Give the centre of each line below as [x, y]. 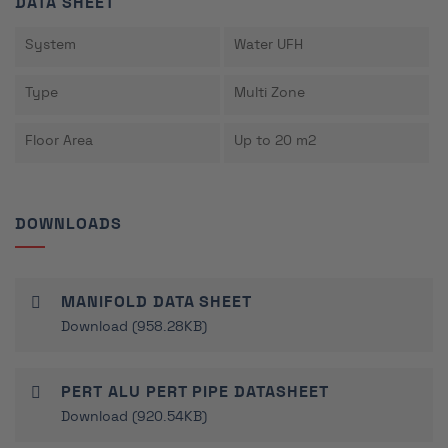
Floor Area [59, 141]
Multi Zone [269, 93]
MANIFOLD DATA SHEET [157, 302]
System [50, 45]
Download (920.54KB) [134, 417]
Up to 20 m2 [274, 141]
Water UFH [268, 45]
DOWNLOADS [68, 224]
